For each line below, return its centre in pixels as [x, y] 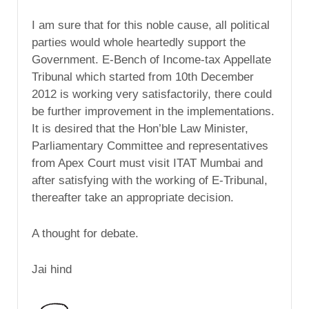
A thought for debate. [85, 234]
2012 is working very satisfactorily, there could [152, 94]
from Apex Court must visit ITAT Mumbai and [147, 163]
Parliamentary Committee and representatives [150, 146]
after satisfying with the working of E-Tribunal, [150, 181]
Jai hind [52, 270]
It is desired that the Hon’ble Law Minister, [140, 129]
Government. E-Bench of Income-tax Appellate [151, 60]
